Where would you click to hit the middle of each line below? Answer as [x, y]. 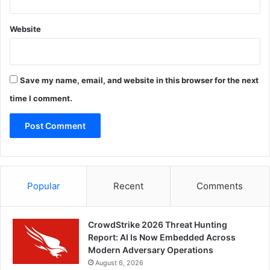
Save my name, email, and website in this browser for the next [139, 80]
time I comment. [41, 99]
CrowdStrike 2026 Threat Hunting [158, 225]
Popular [43, 186]
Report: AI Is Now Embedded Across [162, 237]
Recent [128, 186]
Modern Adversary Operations [151, 250]
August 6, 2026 [119, 263]
